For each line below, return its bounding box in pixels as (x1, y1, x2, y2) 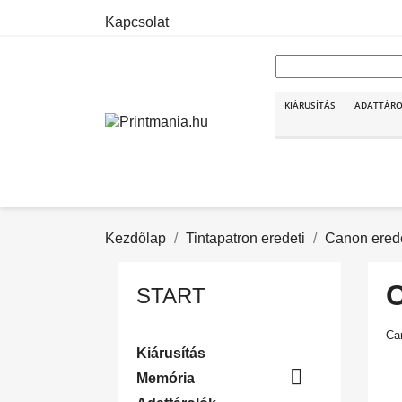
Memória (136, 371, 195, 386)
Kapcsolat (105, 14, 169, 30)
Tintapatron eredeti (186, 231, 305, 246)
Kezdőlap (105, 231, 166, 246)
